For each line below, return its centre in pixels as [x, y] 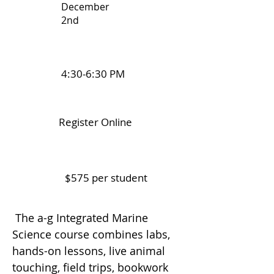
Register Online [95, 122]
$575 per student [106, 178]
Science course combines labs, [91, 234]
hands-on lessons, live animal [89, 251]
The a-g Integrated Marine [80, 218]
